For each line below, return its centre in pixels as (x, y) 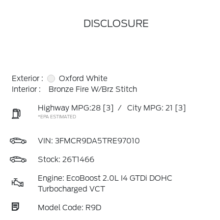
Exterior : (27, 79)
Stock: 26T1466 (66, 160)
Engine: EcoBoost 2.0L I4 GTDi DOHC (105, 178)
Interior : (26, 89)
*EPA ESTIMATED (57, 117)
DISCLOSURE (116, 24)
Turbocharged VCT (71, 189)
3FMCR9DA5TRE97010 (97, 141)
